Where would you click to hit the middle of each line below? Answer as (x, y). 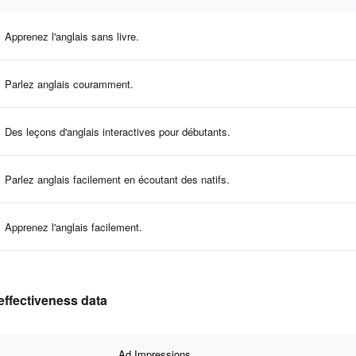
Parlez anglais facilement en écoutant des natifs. (117, 179)
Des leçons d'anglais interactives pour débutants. (118, 131)
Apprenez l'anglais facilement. (74, 226)
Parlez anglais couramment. (69, 83)
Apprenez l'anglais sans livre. (72, 36)
